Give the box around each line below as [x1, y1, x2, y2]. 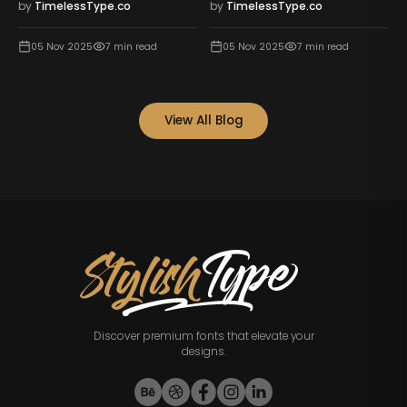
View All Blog [164, 111, 243, 129]
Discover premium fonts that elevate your [93, 328, 314, 343]
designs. [181, 343, 226, 359]
